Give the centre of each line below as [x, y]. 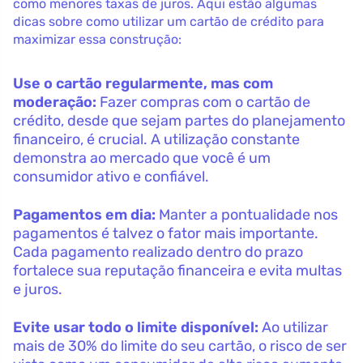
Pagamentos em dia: [84, 214]
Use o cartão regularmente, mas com [143, 83]
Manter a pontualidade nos [247, 214]
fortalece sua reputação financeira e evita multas [177, 270]
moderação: [55, 102]
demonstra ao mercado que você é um [142, 158]
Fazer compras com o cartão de [203, 102]
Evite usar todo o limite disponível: [136, 327]
